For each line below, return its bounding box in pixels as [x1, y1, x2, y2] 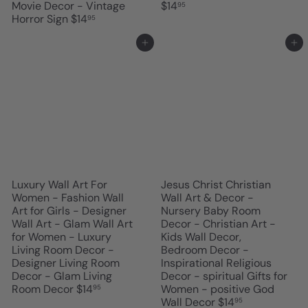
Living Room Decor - [12, 242, 114, 257]
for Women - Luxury [12, 229, 111, 244]
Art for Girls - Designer [12, 203, 126, 218]
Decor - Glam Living [12, 268, 112, 283]
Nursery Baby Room [161, 203, 261, 218]
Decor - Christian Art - [161, 216, 276, 231]
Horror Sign [12, 12, 71, 27]
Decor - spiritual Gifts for [161, 268, 287, 283]
